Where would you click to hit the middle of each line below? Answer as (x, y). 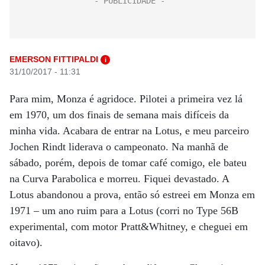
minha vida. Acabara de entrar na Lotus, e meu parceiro (129, 131)
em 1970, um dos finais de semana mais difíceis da (119, 115)
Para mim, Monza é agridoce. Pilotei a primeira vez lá (126, 99)
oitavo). (26, 243)
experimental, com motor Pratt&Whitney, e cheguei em (129, 227)
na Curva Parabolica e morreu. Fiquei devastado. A (119, 179)
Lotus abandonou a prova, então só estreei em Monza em (132, 195)
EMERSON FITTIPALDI (54, 59)
